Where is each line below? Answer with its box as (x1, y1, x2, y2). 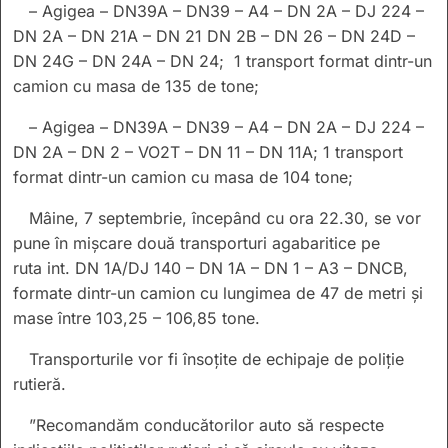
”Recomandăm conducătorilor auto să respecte (29, 414, 384, 435)
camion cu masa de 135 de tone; (13, 75, 259, 96)
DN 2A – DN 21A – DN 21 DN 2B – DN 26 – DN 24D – (13, 25, 415, 46)
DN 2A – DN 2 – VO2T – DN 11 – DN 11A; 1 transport (13, 141, 403, 162)
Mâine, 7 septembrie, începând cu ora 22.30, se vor (29, 207, 421, 228)
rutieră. (13, 373, 66, 394)
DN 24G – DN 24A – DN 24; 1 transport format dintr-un (13, 50, 432, 71)
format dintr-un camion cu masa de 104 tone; (13, 166, 353, 187)
